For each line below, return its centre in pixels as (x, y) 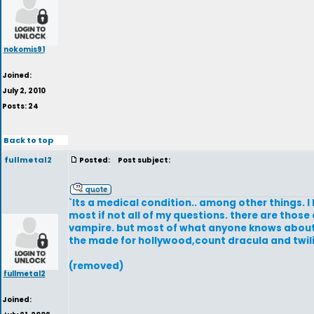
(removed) (96, 266)
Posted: (95, 160)
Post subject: (142, 160)
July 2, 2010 (24, 91)
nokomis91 (24, 49)
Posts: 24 (20, 106)
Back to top (28, 140)
